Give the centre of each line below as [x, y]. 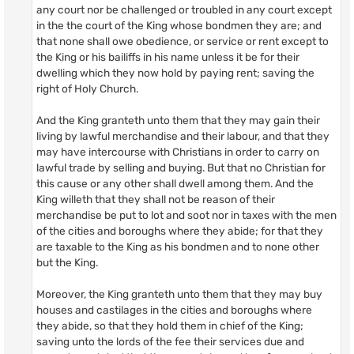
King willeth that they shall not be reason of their [156, 199]
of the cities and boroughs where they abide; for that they [180, 230]
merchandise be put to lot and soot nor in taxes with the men [186, 215]
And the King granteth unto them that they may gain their [178, 120]
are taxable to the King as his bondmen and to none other [178, 246]
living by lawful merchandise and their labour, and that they [183, 136]
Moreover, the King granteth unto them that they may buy [179, 294]
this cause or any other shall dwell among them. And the [175, 183]
